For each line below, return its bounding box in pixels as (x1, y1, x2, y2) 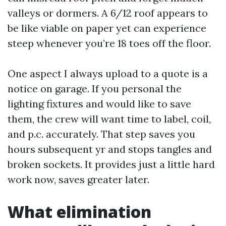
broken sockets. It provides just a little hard (8, 158, 215, 171)
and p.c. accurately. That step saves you (8, 128, 195, 140)
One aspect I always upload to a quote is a (8, 67, 208, 80)
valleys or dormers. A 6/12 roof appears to (8, 7, 208, 19)
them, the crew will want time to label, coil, (8, 112, 211, 125)
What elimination (8, 201, 151, 222)
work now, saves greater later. (8, 173, 149, 186)
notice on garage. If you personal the (8, 82, 182, 95)
